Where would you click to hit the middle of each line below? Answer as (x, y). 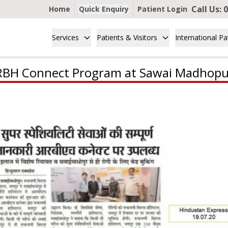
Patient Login (162, 9)
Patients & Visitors (127, 37)
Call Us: (207, 9)
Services (66, 37)
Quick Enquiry (104, 9)
